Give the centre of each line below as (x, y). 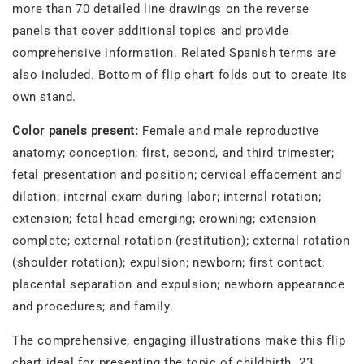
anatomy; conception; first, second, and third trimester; (173, 153)
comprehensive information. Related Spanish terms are (174, 53)
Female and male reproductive (231, 131)
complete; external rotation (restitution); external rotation (182, 241)
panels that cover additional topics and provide (151, 31)
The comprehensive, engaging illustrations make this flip (179, 341)
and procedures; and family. (93, 307)
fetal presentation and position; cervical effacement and (177, 175)
